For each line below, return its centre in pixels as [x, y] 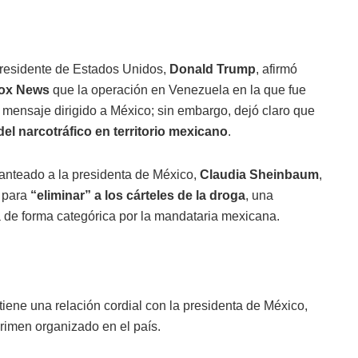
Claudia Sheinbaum [259, 175]
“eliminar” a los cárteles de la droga [138, 196]
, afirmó [276, 70]
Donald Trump [213, 70]
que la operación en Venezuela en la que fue [178, 90]
